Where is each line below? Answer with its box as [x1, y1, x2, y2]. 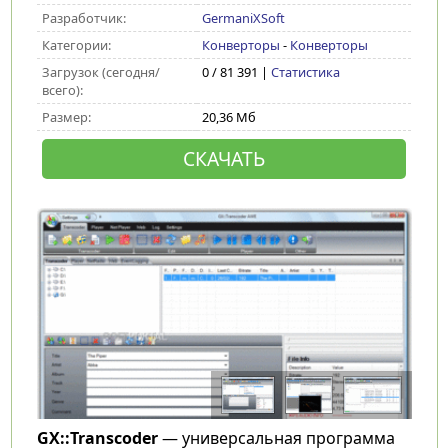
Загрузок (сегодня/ [41, 63, 160, 81]
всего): [41, 81, 83, 99]
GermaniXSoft [201, 9, 285, 27]
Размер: [41, 108, 91, 126]
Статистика [270, 63, 340, 81]
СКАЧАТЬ [182, 145, 265, 172]
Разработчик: [41, 9, 126, 27]
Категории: [41, 36, 111, 54]
